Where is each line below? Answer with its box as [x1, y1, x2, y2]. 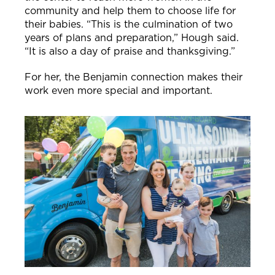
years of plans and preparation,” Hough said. [25, 32, 239, 44]
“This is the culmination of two [87, 18, 233, 31]
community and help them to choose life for [25, 5, 236, 17]
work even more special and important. [25, 85, 212, 97]
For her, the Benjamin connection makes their [25, 71, 242, 83]
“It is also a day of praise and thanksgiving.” [25, 45, 235, 58]
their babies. [25, 18, 87, 31]
